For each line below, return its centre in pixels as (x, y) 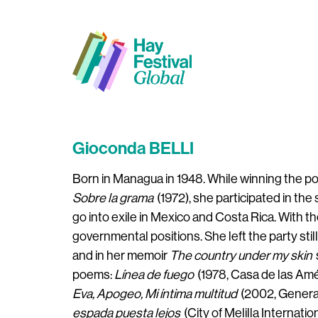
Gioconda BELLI (133, 148)
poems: (93, 275)
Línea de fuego (154, 275)
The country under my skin (241, 256)
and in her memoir (121, 256)
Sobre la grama (113, 198)
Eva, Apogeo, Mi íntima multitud (155, 294)
